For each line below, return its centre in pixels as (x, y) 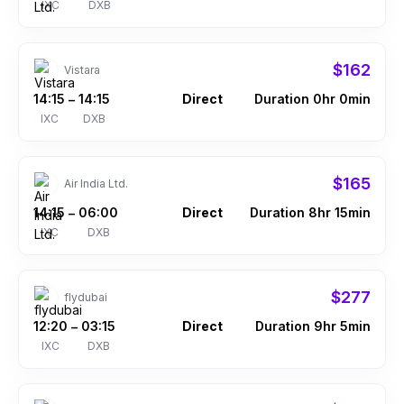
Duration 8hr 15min (310, 212)
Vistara (82, 70)
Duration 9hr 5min (313, 326)
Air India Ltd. (96, 184)
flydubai (86, 297)
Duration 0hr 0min (312, 99)
